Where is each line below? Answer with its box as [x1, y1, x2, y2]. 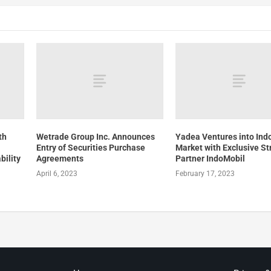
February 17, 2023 [175, 169, 235, 178]
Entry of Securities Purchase [36, 143, 145, 153]
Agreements [36, 154, 83, 164]
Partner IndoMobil [175, 154, 246, 164]
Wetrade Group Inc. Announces [36, 132, 155, 142]
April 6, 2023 [36, 169, 77, 178]
